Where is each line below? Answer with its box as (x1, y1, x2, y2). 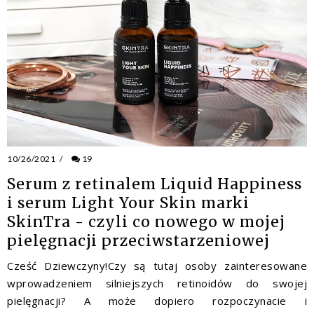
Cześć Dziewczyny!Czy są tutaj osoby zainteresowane (7, 258, 307, 273)
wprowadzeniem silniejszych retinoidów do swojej (7, 275, 307, 290)
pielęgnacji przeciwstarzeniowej (7, 231, 270, 250)
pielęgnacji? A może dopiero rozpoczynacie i (7, 293, 307, 308)
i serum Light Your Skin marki (7, 193, 250, 212)
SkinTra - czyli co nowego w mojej (7, 212, 285, 231)
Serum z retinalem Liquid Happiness (7, 174, 302, 193)
